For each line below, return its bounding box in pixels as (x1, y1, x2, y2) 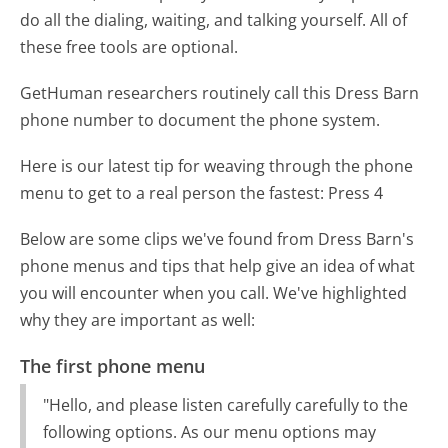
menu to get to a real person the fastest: (20, 182, 325, 205)
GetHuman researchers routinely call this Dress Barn (20, 82, 420, 105)
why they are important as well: (20, 309, 256, 332)
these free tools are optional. (20, 35, 239, 58)
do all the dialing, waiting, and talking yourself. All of (20, 8, 408, 31)
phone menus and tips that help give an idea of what (20, 255, 416, 278)
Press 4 (328, 182, 384, 205)
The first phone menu (20, 353, 206, 378)
